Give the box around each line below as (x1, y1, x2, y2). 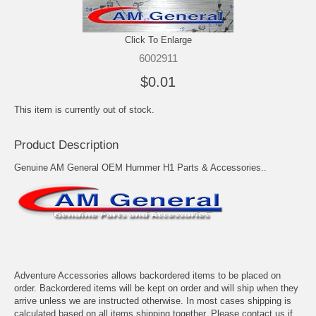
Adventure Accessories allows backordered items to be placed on (14, 269, 281, 281)
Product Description (14, 138, 119, 152)
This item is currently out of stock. (14, 104, 154, 115)
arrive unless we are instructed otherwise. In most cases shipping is (14, 295, 291, 306)
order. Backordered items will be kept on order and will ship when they (14, 282, 298, 293)
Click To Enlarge (124, 34, 192, 45)
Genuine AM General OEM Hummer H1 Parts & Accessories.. (14, 162, 267, 173)
